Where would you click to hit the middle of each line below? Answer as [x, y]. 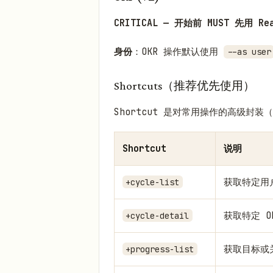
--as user [249, 52]
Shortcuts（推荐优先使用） [184, 86]
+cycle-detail [158, 215]
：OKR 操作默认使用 [178, 52]
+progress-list [160, 249]
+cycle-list [153, 182]
